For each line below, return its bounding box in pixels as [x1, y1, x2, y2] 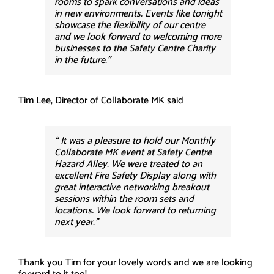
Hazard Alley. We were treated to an [54, 156, 202, 172]
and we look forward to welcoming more [54, 29, 221, 45]
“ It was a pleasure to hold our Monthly [54, 133, 215, 149]
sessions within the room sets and [54, 191, 194, 207]
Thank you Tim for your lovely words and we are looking [18, 254, 253, 271]
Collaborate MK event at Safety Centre [54, 144, 212, 161]
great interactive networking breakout [54, 179, 209, 196]
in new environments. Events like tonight [54, 6, 222, 22]
